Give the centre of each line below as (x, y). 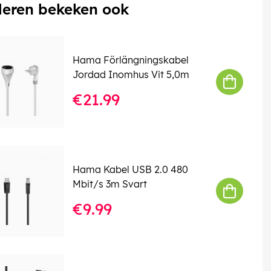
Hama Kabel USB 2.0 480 (130, 169)
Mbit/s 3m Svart (109, 184)
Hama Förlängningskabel (130, 60)
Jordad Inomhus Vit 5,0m (131, 75)
